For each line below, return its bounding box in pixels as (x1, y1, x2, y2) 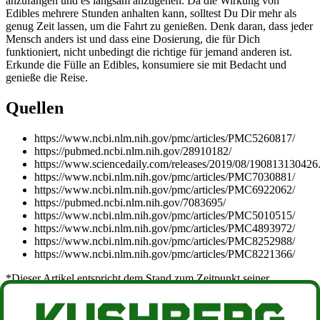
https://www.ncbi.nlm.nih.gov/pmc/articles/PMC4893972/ (34, 222, 295, 235)
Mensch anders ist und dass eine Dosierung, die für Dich (6, 33, 260, 46)
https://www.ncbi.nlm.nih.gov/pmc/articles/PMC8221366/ (34, 248, 295, 261)
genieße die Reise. (6, 71, 88, 84)
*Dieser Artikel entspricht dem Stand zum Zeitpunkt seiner (6, 272, 269, 285)
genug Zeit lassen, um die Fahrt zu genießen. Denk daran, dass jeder (6, 20, 313, 33)
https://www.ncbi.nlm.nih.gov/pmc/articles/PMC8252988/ (34, 235, 295, 248)
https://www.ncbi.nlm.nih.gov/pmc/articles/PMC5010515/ (34, 209, 295, 222)
